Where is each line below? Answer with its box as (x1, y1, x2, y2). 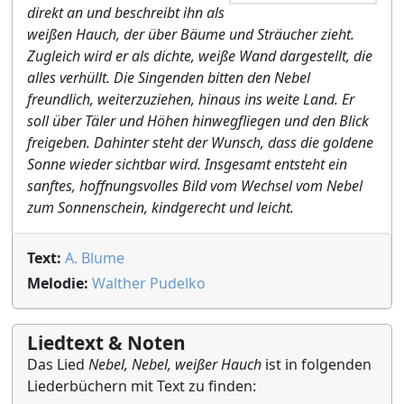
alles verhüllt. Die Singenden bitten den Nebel (27, 68, 310, 87)
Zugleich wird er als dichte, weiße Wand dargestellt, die (27, 46, 372, 66)
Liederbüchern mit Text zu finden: (27, 376, 256, 396)
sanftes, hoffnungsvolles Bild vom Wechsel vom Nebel (27, 176, 363, 196)
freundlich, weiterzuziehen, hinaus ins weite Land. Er (27, 89, 354, 109)
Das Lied (27, 354, 88, 374)
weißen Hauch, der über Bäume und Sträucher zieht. (27, 24, 354, 44)
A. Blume (65, 248, 124, 268)
